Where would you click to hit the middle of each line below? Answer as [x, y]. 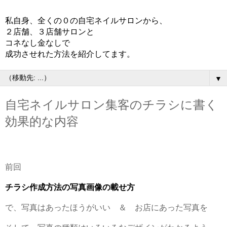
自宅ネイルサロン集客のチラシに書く [111, 105]
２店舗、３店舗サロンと [50, 32]
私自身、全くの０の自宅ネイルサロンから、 [86, 21]
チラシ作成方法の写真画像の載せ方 [70, 187]
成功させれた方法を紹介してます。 [70, 54]
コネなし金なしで [37, 43]
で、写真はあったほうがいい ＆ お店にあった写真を [106, 207]
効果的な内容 [42, 121]
